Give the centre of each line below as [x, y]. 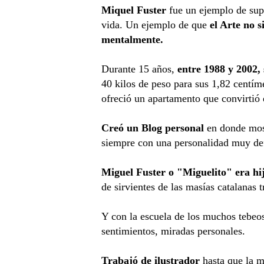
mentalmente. [132, 39]
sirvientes [136, 187]
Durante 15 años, [139, 69]
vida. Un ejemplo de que [154, 24]
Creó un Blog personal [154, 128]
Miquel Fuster [133, 10]
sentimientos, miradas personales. [173, 231]
